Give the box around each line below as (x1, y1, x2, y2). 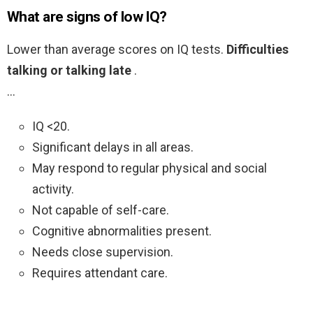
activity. (32, 182, 74, 197)
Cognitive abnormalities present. (32, 224, 212, 239)
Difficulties (226, 42, 289, 57)
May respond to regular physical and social (32, 161, 267, 176)
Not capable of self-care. (32, 203, 169, 218)
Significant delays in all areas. (32, 140, 194, 155)
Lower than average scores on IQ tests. (7, 42, 226, 57)
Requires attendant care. (32, 265, 168, 281)
